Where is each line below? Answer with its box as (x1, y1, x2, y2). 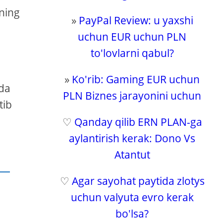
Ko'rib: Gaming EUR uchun (72, 72, 200, 86)
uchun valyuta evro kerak (70, 190, 194, 204)
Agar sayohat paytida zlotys (71, 174, 205, 188)
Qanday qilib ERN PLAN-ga (74, 115, 202, 129)
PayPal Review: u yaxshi (78, 13, 193, 27)
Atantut (114, 148, 150, 162)
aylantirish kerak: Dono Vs (69, 131, 196, 145)
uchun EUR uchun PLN (78, 30, 187, 44)
